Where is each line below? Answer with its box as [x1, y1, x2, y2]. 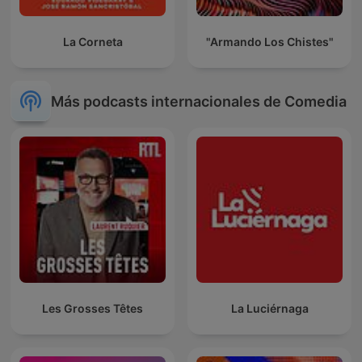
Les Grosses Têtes [42, 301, 143, 316]
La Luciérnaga [230, 301, 309, 316]
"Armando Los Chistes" [205, 35, 334, 49]
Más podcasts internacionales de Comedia [51, 92, 347, 110]
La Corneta [62, 35, 123, 49]
